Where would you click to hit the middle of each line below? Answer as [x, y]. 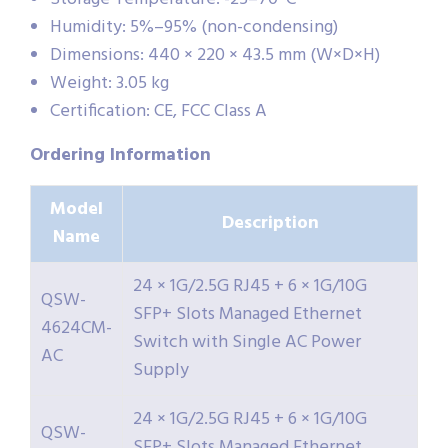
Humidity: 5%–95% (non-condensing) [194, 27]
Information [158, 155]
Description [270, 223]
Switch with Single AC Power [247, 342]
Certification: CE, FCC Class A [158, 111]
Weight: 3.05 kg [109, 83]
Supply [161, 370]
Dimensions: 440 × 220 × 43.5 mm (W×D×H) [215, 55]
